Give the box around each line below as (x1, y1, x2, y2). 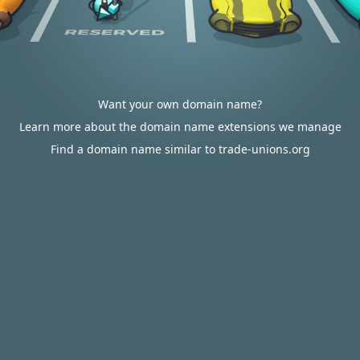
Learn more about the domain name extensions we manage (18, 119, 342, 134)
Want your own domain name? (98, 96, 262, 112)
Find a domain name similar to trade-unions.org (50, 141, 310, 157)
